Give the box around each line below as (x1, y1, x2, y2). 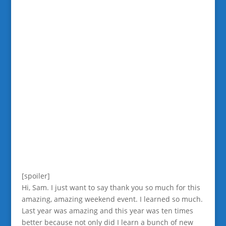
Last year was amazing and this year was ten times (21, 205, 193, 215)
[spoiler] (21, 171, 50, 181)
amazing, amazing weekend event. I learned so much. (21, 194, 203, 204)
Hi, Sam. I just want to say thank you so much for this (21, 182, 200, 192)
